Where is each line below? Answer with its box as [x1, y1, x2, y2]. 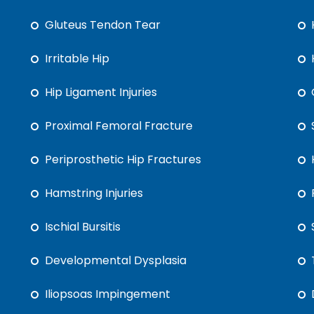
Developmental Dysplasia [45, 252, 187, 268]
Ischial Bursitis [45, 219, 121, 235]
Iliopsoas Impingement [45, 286, 171, 302]
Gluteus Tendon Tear [45, 17, 161, 33]
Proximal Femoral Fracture [45, 118, 193, 134]
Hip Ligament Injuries [45, 84, 158, 100]
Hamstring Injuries [45, 185, 144, 201]
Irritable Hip [45, 50, 110, 67]
